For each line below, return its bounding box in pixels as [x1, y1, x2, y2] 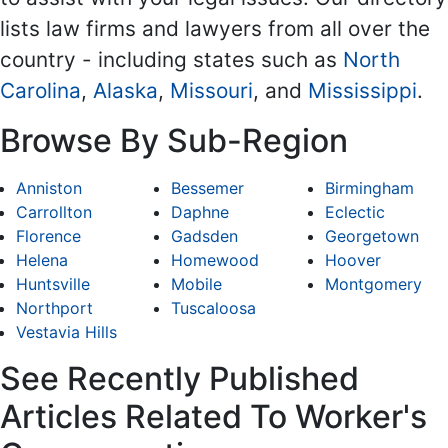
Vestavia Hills [16, 322, 117, 343]
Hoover [325, 250, 382, 271]
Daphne [170, 202, 229, 223]
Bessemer [170, 178, 244, 199]
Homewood [170, 250, 259, 271]
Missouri [170, 78, 253, 104]
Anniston [16, 178, 82, 199]
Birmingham [325, 178, 415, 199]
